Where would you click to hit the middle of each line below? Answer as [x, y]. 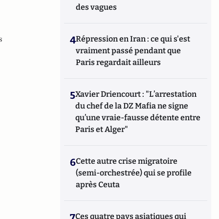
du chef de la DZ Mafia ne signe [132, 106]
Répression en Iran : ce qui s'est [133, 39]
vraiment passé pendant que [129, 51]
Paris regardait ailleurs [119, 62]
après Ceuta [98, 185]
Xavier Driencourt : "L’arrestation [136, 94]
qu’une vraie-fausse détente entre [138, 118]
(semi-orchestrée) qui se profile [134, 173]
